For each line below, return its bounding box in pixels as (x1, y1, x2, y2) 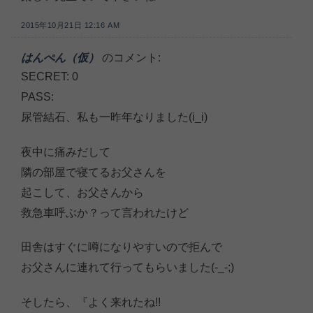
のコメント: (102, 51, 161, 64)
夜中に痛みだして (21, 145, 110, 158)
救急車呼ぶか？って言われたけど (21, 206, 189, 219)
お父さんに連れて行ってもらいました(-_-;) (21, 261, 234, 274)
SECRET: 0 (21, 70, 78, 82)
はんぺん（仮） (21, 51, 99, 64)
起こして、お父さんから (21, 186, 144, 198)
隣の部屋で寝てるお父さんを (21, 166, 166, 178)
